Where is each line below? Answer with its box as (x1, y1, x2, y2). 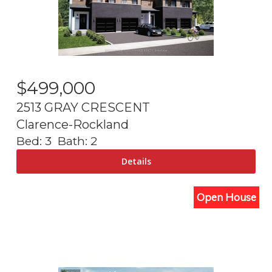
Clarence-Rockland (16, 117, 129, 132)
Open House (197, 191, 256, 203)
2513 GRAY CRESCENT (16, 100, 150, 115)
